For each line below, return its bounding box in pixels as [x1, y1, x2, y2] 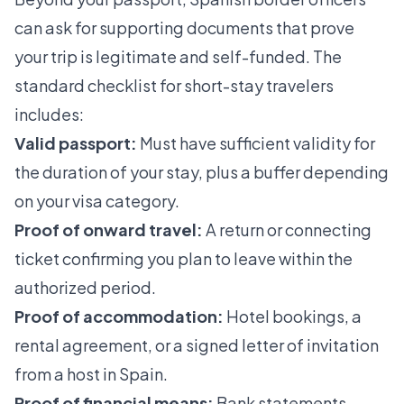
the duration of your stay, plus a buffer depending [14, 161, 389, 183]
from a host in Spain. [14, 363, 168, 385]
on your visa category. [14, 190, 179, 212]
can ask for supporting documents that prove [14, 17, 354, 39]
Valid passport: [14, 133, 137, 154]
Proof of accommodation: [14, 306, 224, 327]
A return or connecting [203, 219, 372, 241]
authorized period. [14, 277, 156, 298]
